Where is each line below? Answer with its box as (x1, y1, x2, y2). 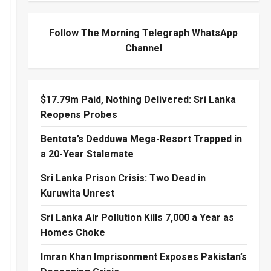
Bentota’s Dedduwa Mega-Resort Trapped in (40, 133, 242, 145)
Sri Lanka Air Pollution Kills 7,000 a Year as (40, 212, 234, 224)
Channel (125, 42, 162, 54)
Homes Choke (40, 227, 105, 239)
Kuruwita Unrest (40, 188, 114, 200)
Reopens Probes (40, 109, 117, 121)
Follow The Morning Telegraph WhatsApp (49, 27, 238, 39)
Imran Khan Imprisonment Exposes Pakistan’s (40, 251, 247, 263)
